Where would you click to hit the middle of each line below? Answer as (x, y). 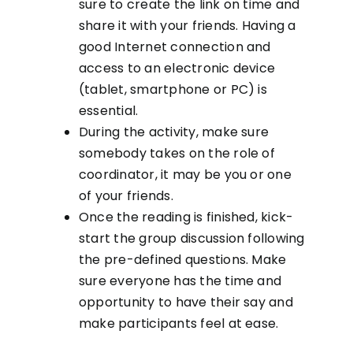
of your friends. (128, 195)
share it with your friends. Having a (187, 25)
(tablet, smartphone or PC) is (173, 89)
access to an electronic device (177, 68)
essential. (108, 110)
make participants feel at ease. (178, 323)
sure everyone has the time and (180, 281)
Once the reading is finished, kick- (186, 217)
